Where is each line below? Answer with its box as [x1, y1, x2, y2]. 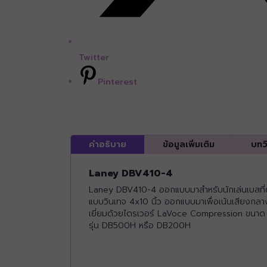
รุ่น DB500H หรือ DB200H [89, 219, 191, 232]
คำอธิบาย [89, 138, 126, 151]
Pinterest [98, 76, 137, 89]
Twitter [79, 51, 109, 64]
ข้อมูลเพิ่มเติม [163, 138, 215, 151]
